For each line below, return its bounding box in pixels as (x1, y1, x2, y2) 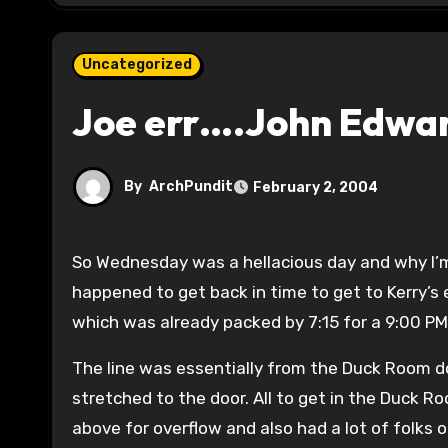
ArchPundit (149, 178, 233, 196)
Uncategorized (82, 56, 192, 74)
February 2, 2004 (253, 178, 378, 196)
